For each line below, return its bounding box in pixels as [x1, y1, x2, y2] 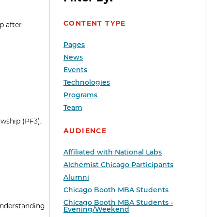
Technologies [63, 78, 110, 87]
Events [63, 65, 87, 75]
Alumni [63, 173, 89, 182]
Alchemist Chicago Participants [63, 160, 173, 170]
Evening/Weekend [63, 205, 129, 214]
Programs [63, 91, 97, 100]
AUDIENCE [63, 126, 107, 136]
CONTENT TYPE [63, 19, 126, 28]
